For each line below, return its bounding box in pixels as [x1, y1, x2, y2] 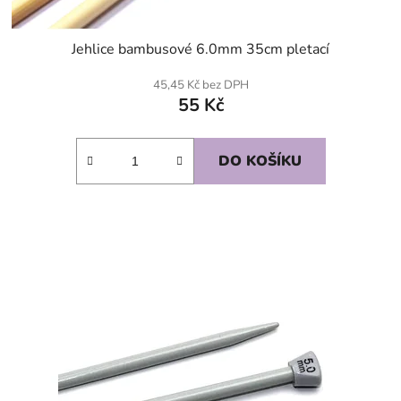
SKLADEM [17, 233, 58, 246]
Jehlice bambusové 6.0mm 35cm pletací [72, 38, 329, 59]
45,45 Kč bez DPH [152, 76, 249, 93]
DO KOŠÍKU [218, 150, 302, 171]
